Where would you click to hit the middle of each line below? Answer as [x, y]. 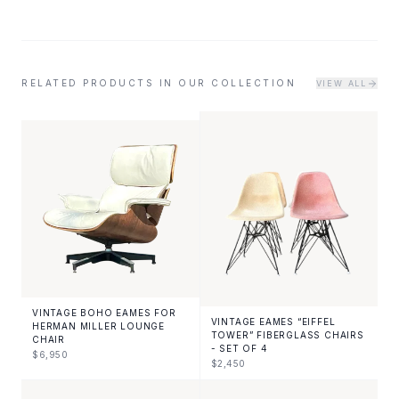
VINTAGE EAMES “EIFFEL [273, 322]
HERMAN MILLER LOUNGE [98, 326]
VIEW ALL [341, 83]
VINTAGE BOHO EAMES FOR [104, 313]
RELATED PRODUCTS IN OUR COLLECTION [159, 83]
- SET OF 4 [239, 349]
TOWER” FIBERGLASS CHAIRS [287, 335]
